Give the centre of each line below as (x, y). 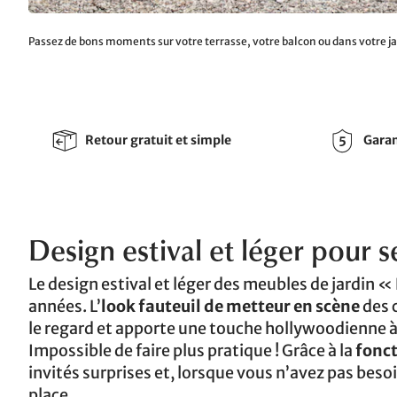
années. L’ (65, 306)
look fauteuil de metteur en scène (230, 306)
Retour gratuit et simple (158, 140)
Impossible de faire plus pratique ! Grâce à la (192, 350)
